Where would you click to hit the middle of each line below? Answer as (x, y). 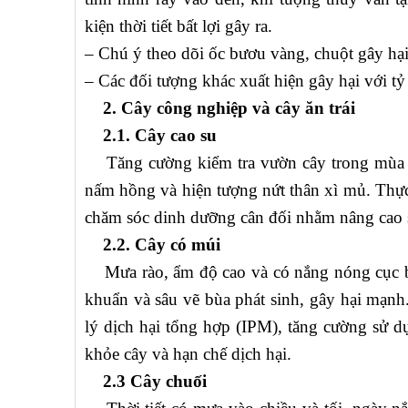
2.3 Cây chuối (146, 382)
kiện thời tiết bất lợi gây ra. (178, 26)
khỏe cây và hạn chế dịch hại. (188, 354)
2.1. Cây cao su (151, 136)
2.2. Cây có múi (153, 245)
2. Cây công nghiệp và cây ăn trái (220, 108)
